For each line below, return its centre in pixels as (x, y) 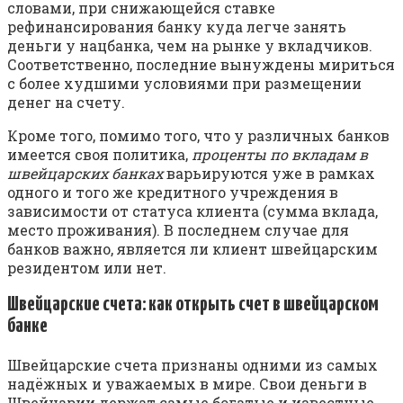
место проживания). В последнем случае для (178, 229)
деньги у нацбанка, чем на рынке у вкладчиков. (190, 45)
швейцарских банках (85, 173)
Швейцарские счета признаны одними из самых (193, 365)
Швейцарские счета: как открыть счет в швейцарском (193, 305)
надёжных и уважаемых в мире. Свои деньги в (187, 384)
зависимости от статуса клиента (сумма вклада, (193, 210)
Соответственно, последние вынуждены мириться (201, 64)
